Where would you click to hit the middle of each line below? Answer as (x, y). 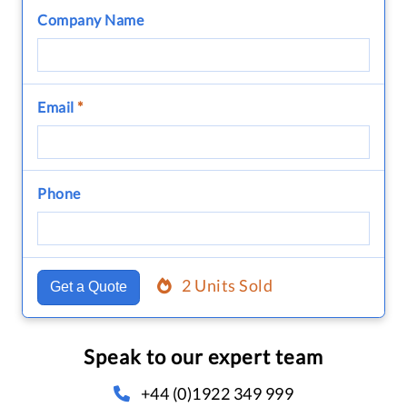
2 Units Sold (228, 286)
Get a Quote (88, 287)
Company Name (90, 19)
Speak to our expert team (203, 356)
